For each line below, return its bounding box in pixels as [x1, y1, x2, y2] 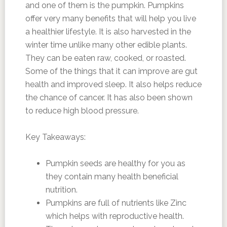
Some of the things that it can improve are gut [25, 66, 198, 76]
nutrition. [45, 184, 78, 195]
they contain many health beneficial [45, 171, 178, 181]
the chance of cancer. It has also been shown [25, 92, 193, 102]
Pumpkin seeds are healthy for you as [45, 158, 185, 168]
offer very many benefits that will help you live [25, 13, 196, 23]
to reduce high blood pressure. [25, 105, 139, 116]
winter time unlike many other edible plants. [25, 40, 187, 50]
